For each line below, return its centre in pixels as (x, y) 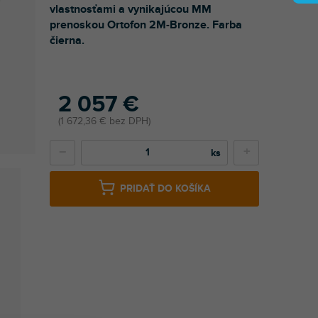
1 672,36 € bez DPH (104, 121)
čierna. (67, 40)
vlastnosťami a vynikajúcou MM (131, 9)
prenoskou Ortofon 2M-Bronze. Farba (146, 24)
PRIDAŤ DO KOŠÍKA (165, 189)
